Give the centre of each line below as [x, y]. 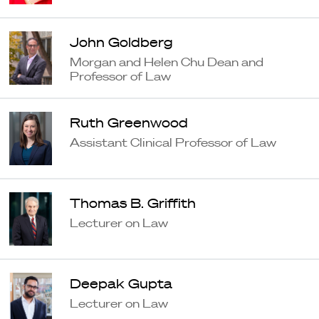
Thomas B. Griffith [132, 203]
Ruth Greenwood [129, 122]
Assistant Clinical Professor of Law [173, 143]
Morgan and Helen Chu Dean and [166, 62]
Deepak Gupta [121, 283]
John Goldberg [121, 42]
